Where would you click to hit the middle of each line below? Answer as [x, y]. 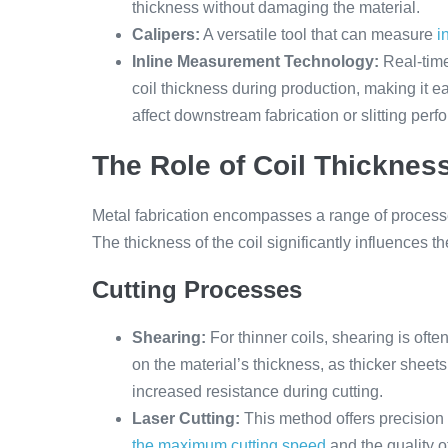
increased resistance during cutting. [257, 391]
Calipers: [166, 34]
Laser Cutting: [186, 418]
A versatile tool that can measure [318, 34]
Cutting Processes [197, 289]
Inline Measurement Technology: [255, 61]
